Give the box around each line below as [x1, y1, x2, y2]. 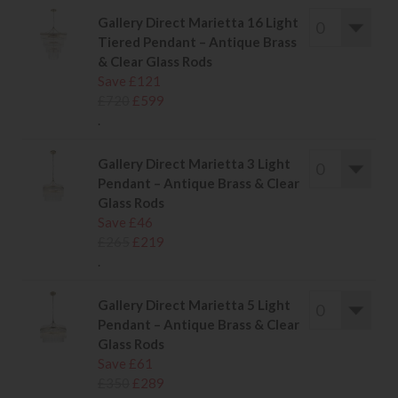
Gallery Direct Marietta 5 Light [98, 297, 291, 314]
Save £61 [98, 355, 153, 372]
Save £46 [98, 214, 153, 231]
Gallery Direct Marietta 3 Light [98, 155, 291, 172]
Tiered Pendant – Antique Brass [98, 34, 297, 51]
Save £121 [98, 73, 161, 90]
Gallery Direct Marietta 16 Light [98, 14, 298, 31]
